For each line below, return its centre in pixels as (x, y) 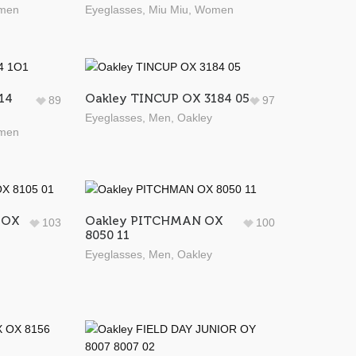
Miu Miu (168, 10)
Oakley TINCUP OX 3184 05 (167, 99)
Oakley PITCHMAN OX (154, 221)
